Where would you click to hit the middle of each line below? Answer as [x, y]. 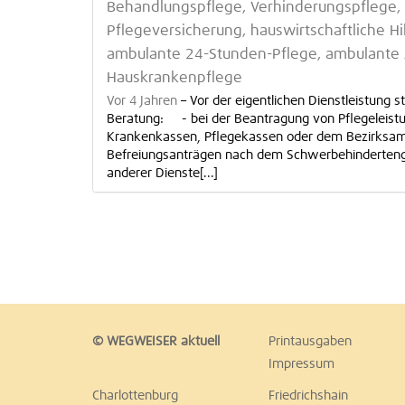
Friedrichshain [308, 396]
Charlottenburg [135, 396]
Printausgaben [310, 342]
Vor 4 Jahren [142, 101]
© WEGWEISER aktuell [156, 342]
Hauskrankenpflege [174, 78]
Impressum [301, 364]
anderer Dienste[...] [162, 174]
